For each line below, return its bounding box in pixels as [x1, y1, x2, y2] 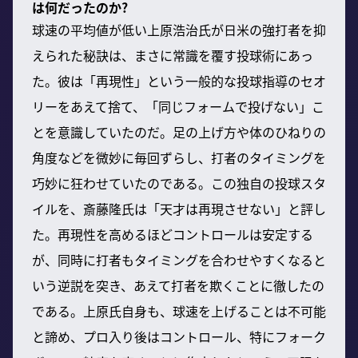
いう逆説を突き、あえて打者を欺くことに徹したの [32, 275, 324, 295]
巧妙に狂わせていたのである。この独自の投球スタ [32, 173, 326, 193]
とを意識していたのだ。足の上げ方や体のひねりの [32, 121, 326, 141]
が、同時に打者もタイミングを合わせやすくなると [32, 249, 326, 269]
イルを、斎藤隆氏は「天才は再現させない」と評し [32, 198, 326, 218]
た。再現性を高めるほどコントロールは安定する [32, 224, 313, 244]
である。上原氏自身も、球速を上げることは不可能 [32, 300, 326, 320]
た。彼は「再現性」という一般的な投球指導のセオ [32, 70, 326, 90]
